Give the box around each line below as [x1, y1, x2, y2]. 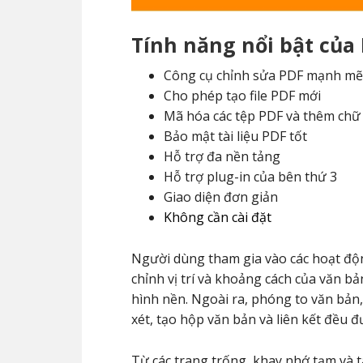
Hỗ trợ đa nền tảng [164, 147, 280, 165]
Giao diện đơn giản [164, 188, 278, 206]
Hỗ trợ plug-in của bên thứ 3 [164, 168, 337, 186]
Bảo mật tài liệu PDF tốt [164, 127, 307, 145]
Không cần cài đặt [164, 208, 271, 226]
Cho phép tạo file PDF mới [164, 87, 321, 105]
